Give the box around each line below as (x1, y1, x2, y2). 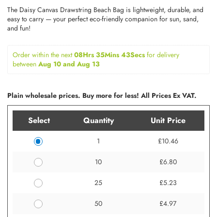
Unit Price (150, 115, 186, 126)
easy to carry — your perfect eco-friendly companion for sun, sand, (7, 14, 199, 24)
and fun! (7, 23, 31, 33)
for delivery (147, 50, 181, 60)
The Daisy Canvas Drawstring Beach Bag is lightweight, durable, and (7, 5, 203, 15)
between (13, 59, 38, 69)
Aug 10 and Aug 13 (38, 59, 100, 69)
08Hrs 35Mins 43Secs (74, 50, 145, 60)
